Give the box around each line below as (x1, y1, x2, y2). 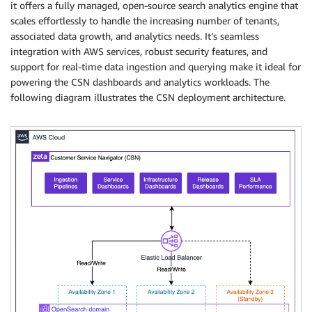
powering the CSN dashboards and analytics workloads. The (10, 75, 270, 88)
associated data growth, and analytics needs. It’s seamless (10, 29, 259, 42)
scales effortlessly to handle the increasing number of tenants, (10, 14, 279, 26)
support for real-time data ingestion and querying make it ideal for (10, 60, 301, 72)
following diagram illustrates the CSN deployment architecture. (10, 91, 286, 103)
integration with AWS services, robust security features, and (10, 45, 267, 57)
